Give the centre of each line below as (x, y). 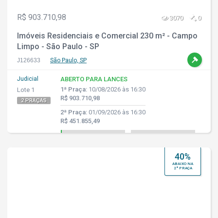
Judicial (28, 79)
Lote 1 (26, 90)
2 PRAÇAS (34, 100)
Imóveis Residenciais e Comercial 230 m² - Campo (107, 36)
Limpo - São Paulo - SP (58, 46)
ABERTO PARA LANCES (94, 79)
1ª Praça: (74, 89)
